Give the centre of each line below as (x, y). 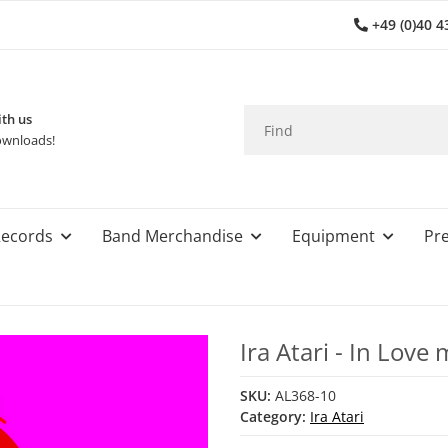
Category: (275, 416)
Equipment (333, 236)
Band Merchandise (172, 236)
